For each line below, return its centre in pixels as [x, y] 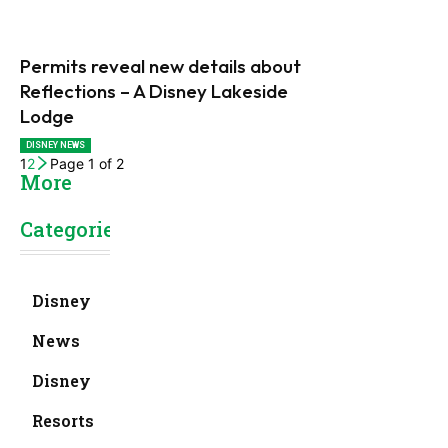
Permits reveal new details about [160, 65]
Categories [72, 228]
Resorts [63, 420]
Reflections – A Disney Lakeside [154, 90]
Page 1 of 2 [87, 163]
